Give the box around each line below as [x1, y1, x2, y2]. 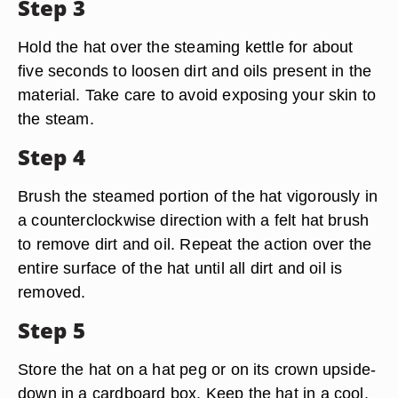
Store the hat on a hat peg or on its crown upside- [18, 360, 377, 378]
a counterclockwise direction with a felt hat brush [18, 211, 370, 229]
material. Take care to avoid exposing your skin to [18, 85, 377, 104]
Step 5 [18, 315, 85, 345]
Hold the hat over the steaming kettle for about [18, 37, 354, 56]
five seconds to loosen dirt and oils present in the [18, 61, 372, 80]
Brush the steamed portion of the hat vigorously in [18, 187, 378, 205]
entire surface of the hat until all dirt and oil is [18, 259, 343, 277]
